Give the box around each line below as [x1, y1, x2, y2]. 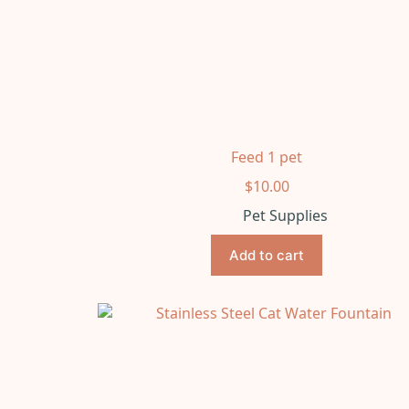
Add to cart [229, 246, 305, 264]
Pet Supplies [242, 204, 328, 225]
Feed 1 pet [231, 146, 303, 167]
